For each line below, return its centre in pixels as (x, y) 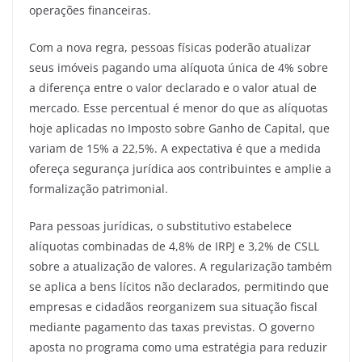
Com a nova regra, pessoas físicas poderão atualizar (170, 47)
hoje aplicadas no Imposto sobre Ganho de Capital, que (179, 128)
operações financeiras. (90, 10)
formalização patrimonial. (99, 188)
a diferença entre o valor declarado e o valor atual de (173, 87)
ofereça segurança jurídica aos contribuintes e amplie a (180, 168)
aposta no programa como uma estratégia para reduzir (178, 347)
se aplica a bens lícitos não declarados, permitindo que (179, 286)
